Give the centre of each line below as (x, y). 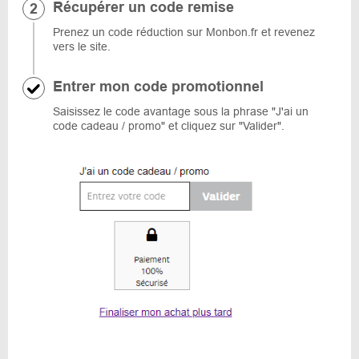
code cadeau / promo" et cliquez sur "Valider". (169, 126)
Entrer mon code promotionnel (158, 87)
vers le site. (82, 46)
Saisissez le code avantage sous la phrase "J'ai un (181, 111)
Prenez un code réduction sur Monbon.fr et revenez (184, 32)
